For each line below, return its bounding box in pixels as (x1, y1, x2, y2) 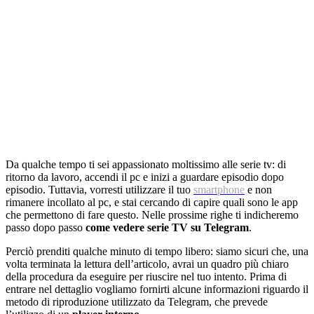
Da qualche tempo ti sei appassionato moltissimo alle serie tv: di (6, 158, 286, 170)
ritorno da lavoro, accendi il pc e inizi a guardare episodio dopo (6, 170, 284, 183)
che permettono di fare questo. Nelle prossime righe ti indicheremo (6, 208, 299, 221)
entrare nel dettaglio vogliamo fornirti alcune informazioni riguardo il (6, 282, 308, 295)
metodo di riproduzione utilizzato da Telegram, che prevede (6, 295, 268, 308)
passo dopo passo (6, 221, 86, 233)
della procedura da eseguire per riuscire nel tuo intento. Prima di (6, 270, 287, 282)
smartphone (193, 183, 245, 196)
